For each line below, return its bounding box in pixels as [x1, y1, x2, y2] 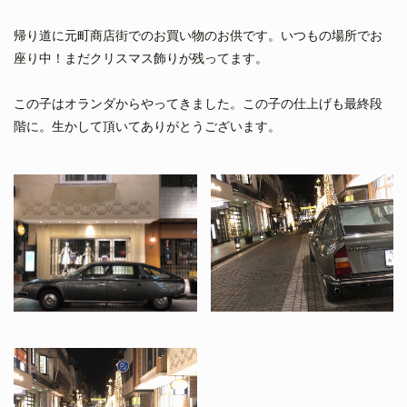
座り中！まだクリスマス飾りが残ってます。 [14, 51, 268, 66]
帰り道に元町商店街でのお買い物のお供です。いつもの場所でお [14, 28, 382, 44]
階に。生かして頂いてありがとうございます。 [14, 119, 281, 134]
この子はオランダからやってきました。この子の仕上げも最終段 [14, 96, 382, 112]
